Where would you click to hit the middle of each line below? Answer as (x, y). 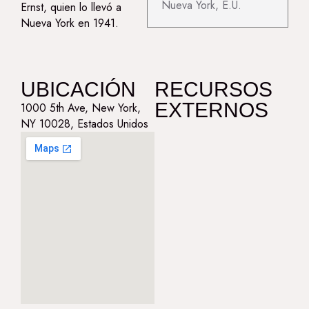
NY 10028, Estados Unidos (84, 124)
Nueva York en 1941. (70, 23)
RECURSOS (213, 90)
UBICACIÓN (78, 90)
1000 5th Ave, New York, (81, 108)
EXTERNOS (211, 110)
